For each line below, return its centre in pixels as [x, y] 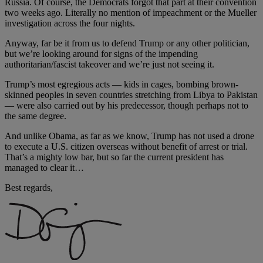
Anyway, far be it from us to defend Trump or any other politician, [127, 43]
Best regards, [29, 187]
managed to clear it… [44, 167]
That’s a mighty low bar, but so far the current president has [114, 157]
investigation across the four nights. [70, 23]
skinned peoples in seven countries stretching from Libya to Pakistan [131, 95]
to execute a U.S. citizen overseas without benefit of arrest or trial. [126, 146]
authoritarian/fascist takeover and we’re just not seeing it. [109, 64]
